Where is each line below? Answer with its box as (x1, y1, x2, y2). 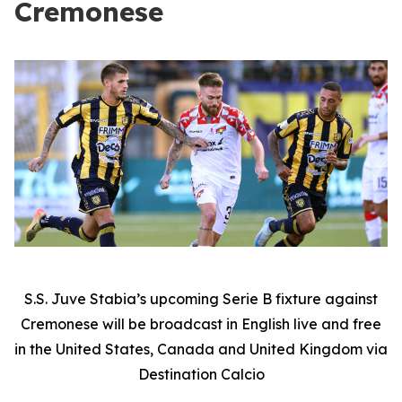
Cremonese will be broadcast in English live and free (21, 315, 381, 333)
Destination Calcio (137, 365, 265, 383)
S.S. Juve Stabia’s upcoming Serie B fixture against (24, 290, 378, 308)
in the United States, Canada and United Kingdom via (14, 340, 388, 358)
